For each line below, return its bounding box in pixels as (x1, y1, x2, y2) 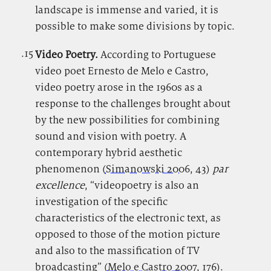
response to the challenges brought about (34, 97, 230, 111)
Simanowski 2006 (105, 162, 190, 176)
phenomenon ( (34, 162, 106, 176)
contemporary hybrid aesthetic (34, 146, 182, 160)
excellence (34, 178, 85, 192)
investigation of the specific (34, 195, 168, 209)
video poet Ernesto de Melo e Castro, (34, 64, 209, 78)
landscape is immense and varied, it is (34, 3, 218, 17)
